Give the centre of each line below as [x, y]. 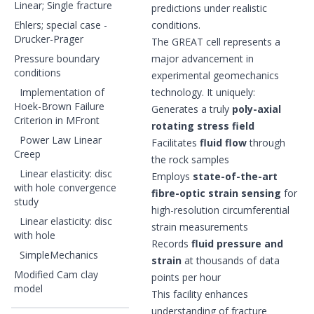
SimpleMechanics [59, 255]
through [266, 143]
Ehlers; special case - [61, 25]
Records [171, 244]
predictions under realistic [209, 8]
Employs [172, 176]
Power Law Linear [61, 140]
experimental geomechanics [215, 75]
